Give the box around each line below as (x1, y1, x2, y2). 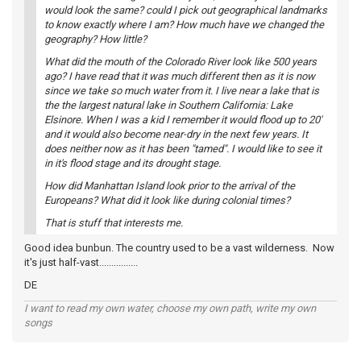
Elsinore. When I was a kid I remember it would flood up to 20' (44, 114, 322, 126)
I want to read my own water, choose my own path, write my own (24, 302, 316, 314)
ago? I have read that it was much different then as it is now (44, 70, 315, 82)
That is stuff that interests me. (44, 217, 183, 229)
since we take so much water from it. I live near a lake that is (44, 85, 319, 97)
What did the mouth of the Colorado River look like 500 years (44, 56, 317, 68)
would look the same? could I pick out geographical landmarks (44, 4, 327, 16)
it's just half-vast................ (24, 256, 138, 268)
